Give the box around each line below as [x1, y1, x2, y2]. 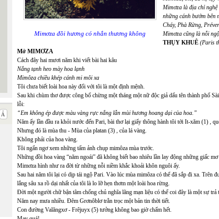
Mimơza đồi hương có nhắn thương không [34, 30, 146, 37]
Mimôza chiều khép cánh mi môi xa [17, 74, 99, 81]
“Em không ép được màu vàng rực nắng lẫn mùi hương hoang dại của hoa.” [17, 109, 197, 116]
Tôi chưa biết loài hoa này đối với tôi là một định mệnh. [17, 83, 145, 90]
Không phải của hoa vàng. [17, 136, 78, 143]
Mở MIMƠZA [17, 48, 53, 55]
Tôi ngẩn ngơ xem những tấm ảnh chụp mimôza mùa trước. [17, 145, 154, 152]
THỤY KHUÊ [163, 39, 198, 46]
